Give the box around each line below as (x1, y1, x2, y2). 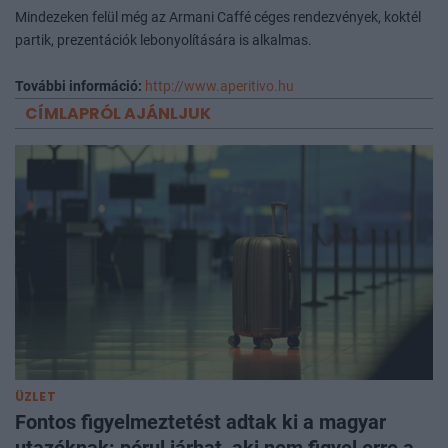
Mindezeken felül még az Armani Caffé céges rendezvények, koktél (15, 8, 421, 26)
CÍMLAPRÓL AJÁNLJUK (25, 101, 211, 125)
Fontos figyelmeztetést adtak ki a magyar (15, 409, 386, 434)
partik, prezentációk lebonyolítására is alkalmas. (15, 31, 312, 49)
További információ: (15, 77, 145, 95)
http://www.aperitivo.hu (145, 77, 294, 95)
